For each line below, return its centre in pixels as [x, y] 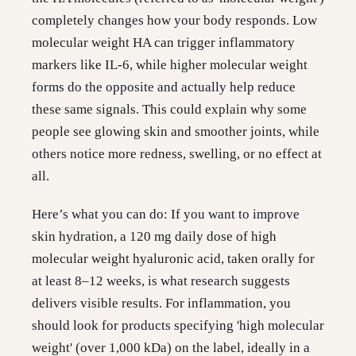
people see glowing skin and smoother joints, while [176, 132]
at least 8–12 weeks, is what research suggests [161, 281]
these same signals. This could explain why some [169, 109]
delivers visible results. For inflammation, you [161, 303]
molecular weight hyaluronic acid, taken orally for [173, 259]
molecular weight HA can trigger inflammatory [163, 43]
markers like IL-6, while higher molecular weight [170, 65]
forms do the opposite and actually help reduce [164, 87]
